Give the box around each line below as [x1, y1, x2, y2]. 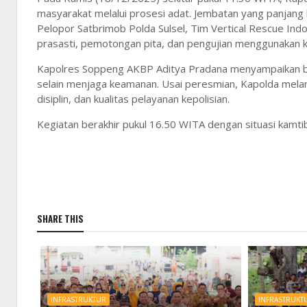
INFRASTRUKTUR [51, 295, 106, 304]
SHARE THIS [37, 212, 84, 225]
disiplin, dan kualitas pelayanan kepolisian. [37, 92, 230, 106]
